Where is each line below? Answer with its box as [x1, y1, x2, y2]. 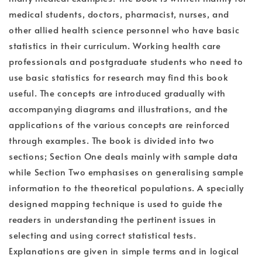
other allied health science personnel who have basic [9, 23, 240, 36]
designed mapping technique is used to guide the [9, 197, 223, 210]
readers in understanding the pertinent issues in [9, 213, 216, 226]
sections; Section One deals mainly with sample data [9, 150, 238, 163]
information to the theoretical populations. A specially [9, 181, 244, 194]
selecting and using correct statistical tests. [9, 229, 196, 242]
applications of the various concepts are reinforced [9, 118, 230, 131]
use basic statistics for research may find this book [9, 71, 229, 84]
